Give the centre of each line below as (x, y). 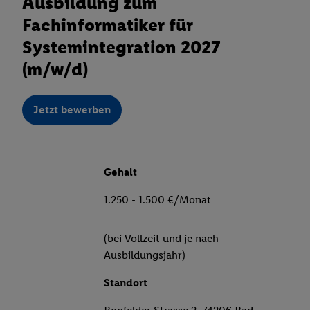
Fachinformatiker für (108, 25)
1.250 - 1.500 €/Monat (157, 200)
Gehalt (120, 172)
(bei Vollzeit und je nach (161, 239)
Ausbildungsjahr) (145, 255)
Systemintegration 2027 (121, 47)
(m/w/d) (55, 69)
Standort (126, 283)
